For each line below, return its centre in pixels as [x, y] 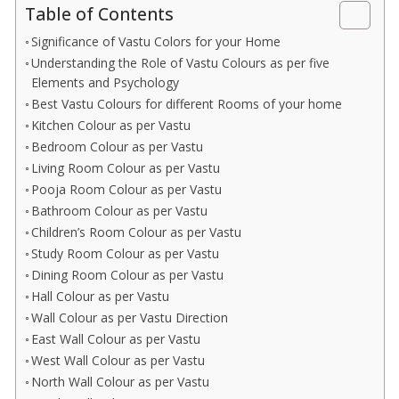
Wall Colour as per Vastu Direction [130, 318]
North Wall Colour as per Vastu [121, 382]
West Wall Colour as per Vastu [120, 361]
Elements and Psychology [106, 83]
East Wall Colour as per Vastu [116, 339]
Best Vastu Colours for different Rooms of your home [187, 104]
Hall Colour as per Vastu [101, 297]
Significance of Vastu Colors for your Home [156, 42]
